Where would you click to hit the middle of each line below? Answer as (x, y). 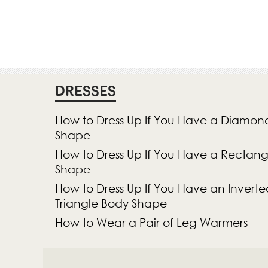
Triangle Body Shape (111, 203)
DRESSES (86, 91)
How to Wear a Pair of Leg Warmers (151, 223)
